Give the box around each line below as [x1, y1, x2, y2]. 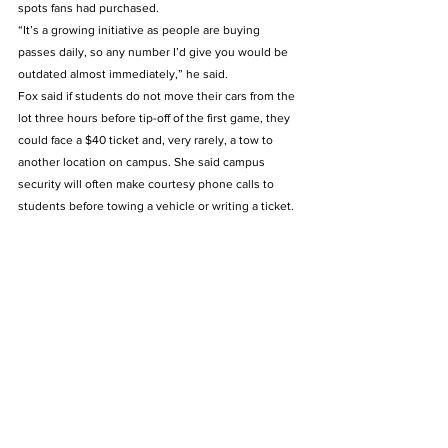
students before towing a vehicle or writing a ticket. [18, 199, 300, 213]
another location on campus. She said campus [18, 155, 268, 169]
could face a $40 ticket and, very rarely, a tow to [18, 133, 276, 147]
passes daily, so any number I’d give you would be [18, 45, 291, 59]
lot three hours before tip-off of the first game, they [18, 111, 293, 125]
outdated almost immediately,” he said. [18, 67, 231, 81]
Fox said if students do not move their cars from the [18, 89, 298, 103]
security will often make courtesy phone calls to [18, 177, 277, 191]
